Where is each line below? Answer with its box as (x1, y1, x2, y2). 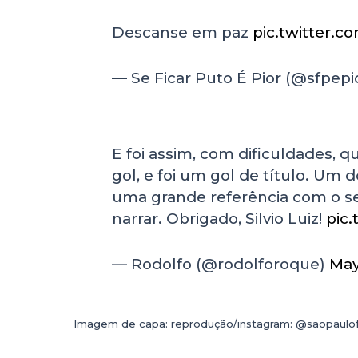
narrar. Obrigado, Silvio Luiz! (112, 209, 327, 229)
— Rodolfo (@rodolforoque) (112, 255, 330, 274)
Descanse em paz (112, 23, 253, 42)
